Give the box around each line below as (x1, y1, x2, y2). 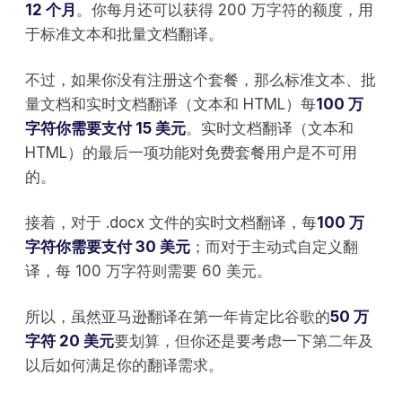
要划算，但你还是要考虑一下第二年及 (114, 331, 373, 350)
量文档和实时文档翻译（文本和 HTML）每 (25, 94, 316, 113)
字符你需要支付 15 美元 (25, 118, 186, 137)
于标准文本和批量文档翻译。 (25, 24, 223, 43)
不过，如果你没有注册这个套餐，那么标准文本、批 (25, 70, 376, 89)
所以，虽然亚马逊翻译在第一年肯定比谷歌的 (25, 307, 330, 326)
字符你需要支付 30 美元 (25, 237, 190, 256)
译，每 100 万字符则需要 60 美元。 (25, 261, 272, 280)
